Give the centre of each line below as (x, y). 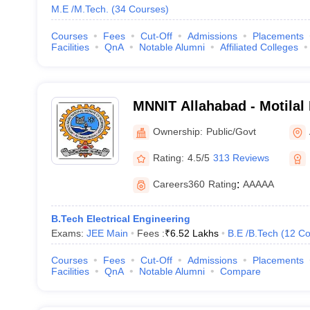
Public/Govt (231, 131)
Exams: (69, 233)
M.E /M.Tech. (80, 9)
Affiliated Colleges (259, 47)
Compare (240, 271)
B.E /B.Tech (253, 233)
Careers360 (179, 184)
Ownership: (177, 131)
